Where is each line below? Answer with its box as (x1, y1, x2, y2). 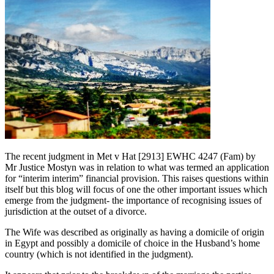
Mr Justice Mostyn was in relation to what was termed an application (5, 161, 269, 172)
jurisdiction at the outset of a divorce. (5, 206, 147, 217)
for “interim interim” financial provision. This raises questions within (5, 172, 268, 183)
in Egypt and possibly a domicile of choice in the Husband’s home (5, 237, 260, 248)
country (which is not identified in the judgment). (5, 248, 193, 259)
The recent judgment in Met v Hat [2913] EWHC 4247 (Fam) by (5, 150, 256, 161)
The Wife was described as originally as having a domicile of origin (5, 226, 264, 237)
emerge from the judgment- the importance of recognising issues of (5, 194, 262, 206)
